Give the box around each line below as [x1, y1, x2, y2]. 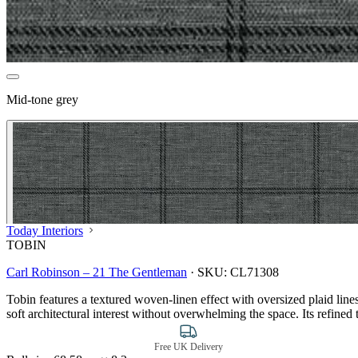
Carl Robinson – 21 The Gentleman [6, 265, 187, 279]
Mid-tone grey [6, 92, 78, 106]
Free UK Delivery [153, 340, 223, 352]
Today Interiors [6, 223, 83, 237]
